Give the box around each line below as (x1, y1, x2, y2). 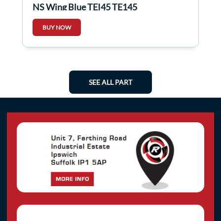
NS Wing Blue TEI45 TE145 (33, 1, 137, 13)
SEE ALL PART (89, 78, 132, 87)
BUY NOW (42, 24, 71, 32)
